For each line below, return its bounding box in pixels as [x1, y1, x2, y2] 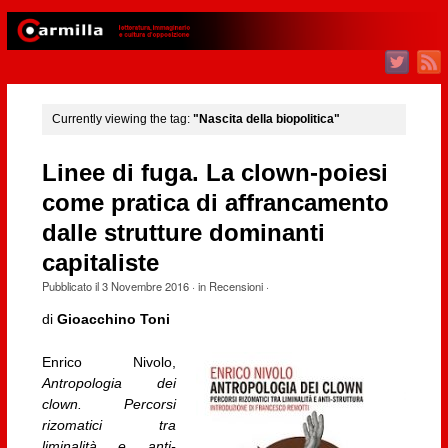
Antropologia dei [41, 375, 177, 392]
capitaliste [41, 249, 159, 276]
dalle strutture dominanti [41, 219, 325, 246]
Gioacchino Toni [56, 311, 170, 328]
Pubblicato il [41, 277, 102, 294]
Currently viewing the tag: [51, 112, 193, 127]
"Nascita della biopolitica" [192, 112, 340, 127]
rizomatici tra [41, 417, 177, 434]
